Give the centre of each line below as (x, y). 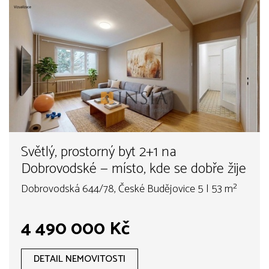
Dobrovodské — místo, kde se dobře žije (134, 169)
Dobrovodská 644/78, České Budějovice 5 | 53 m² (129, 189)
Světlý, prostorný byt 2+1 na (99, 153)
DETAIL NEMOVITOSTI (80, 259)
